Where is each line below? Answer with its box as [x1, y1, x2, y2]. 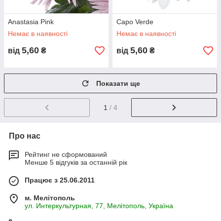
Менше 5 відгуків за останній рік [25, 158, 127, 167]
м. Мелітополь [25, 194, 75, 202]
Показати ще [96, 79, 140, 88]
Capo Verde [116, 18, 153, 26]
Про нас [9, 132, 40, 141]
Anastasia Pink [8, 18, 54, 26]
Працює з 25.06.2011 [25, 176, 95, 184]
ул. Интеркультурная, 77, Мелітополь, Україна [25, 202, 173, 210]
